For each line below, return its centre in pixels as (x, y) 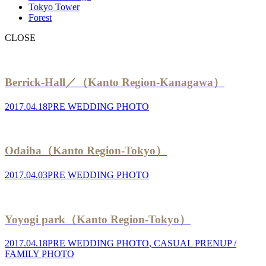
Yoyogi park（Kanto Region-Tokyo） (98, 219)
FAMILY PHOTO (39, 254)
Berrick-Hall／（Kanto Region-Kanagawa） (115, 82)
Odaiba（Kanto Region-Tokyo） (86, 151)
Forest (40, 18)
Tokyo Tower (54, 7)
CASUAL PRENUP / (195, 243)
